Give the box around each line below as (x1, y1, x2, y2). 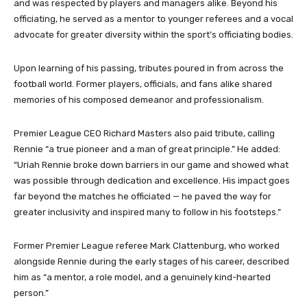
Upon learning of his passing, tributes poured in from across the (14, 63, 284, 74)
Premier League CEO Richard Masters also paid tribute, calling (14, 128, 275, 139)
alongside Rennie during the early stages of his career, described (14, 256, 289, 267)
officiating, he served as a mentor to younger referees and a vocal (14, 14, 293, 25)
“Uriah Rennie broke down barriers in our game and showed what (14, 160, 288, 171)
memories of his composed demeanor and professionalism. (14, 95, 264, 106)
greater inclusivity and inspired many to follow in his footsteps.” (14, 207, 281, 218)
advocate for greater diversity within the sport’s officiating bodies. (14, 29, 293, 40)
